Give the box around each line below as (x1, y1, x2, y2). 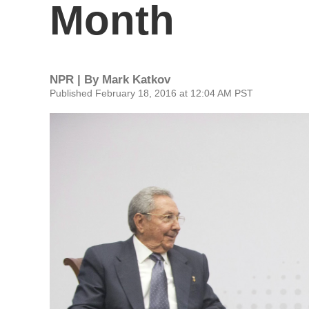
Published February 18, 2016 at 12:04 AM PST (50, 88, 253, 99)
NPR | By (50, 73, 102, 86)
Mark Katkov (102, 73, 170, 86)
